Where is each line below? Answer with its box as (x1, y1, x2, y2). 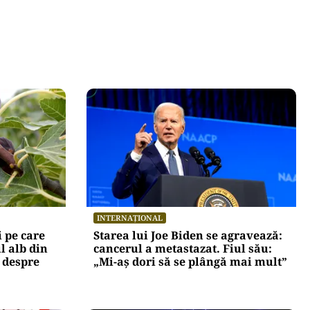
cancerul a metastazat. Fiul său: (93, 240, 272, 256)
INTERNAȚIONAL (96, 212, 163, 223)
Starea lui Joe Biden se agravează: (93, 227, 282, 243)
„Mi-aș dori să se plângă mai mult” (93, 253, 287, 269)
